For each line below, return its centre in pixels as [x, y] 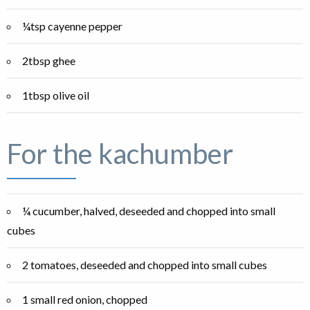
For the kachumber [120, 154]
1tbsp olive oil [56, 95]
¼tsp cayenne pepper [72, 26]
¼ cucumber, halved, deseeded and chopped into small [149, 211]
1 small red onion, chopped [85, 300]
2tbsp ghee [49, 61]
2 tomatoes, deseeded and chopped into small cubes [145, 265]
